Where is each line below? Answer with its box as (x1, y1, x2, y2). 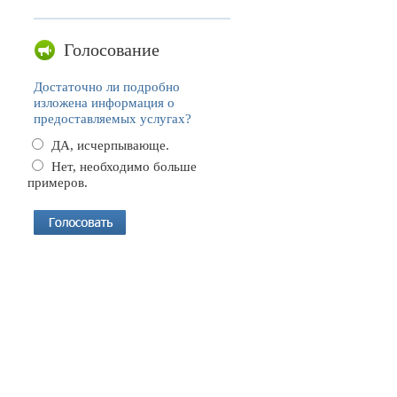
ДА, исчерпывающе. (51, 138, 169, 152)
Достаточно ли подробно (34, 80, 180, 94)
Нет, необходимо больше (51, 160, 197, 174)
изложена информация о (34, 96, 175, 110)
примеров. (27, 175, 88, 190)
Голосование (64, 37, 160, 61)
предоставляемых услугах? (34, 112, 191, 126)
